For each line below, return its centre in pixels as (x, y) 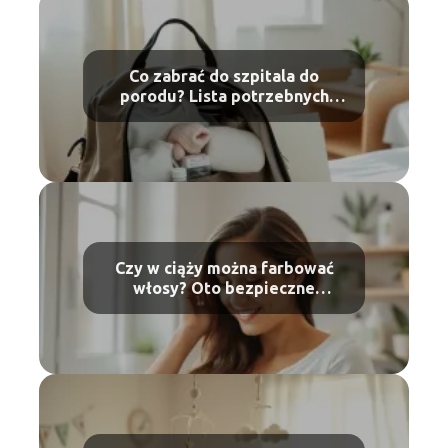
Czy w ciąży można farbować (224, 268)
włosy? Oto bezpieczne (224, 288)
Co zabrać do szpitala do (224, 76)
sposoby (224, 308)
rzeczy (224, 116)
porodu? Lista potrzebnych (224, 96)
